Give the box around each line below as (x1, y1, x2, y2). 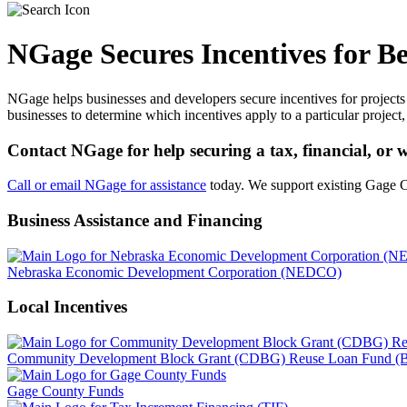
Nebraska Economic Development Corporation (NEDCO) (7, 263, 342, 280)
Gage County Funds (7, 383, 124, 400)
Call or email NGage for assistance (7, 177, 206, 194)
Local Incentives (7, 297, 127, 317)
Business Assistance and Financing (7, 211, 263, 231)
